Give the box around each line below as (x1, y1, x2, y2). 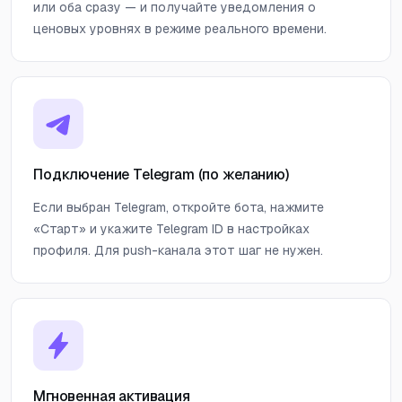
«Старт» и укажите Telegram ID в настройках (33, 220, 310, 237)
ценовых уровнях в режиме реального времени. (33, 20, 327, 37)
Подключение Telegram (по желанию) (33, 164, 289, 184)
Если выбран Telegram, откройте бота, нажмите (33, 198, 324, 215)
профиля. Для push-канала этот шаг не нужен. (33, 241, 323, 258)
